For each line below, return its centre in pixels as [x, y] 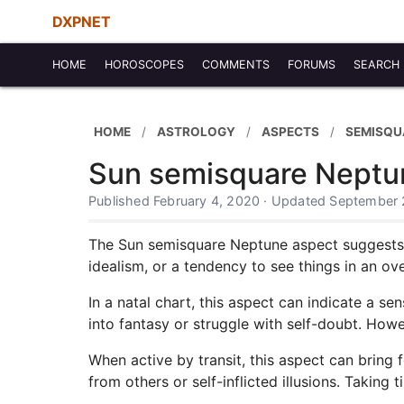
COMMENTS [236, 64]
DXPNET [82, 22]
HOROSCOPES [144, 64]
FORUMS [312, 64]
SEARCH [376, 64]
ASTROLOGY [196, 131]
